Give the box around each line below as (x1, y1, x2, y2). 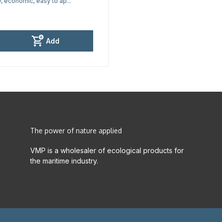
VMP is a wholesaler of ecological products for (30, 146, 184, 155)
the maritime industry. (30, 157, 98, 165)
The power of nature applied (30, 126, 122, 135)
